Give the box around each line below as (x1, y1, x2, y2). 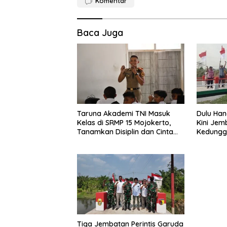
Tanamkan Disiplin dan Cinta (77, 127, 173, 136)
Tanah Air (77, 136, 109, 145)
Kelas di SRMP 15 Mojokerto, (77, 118, 171, 127)
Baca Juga (77, 26, 123, 39)
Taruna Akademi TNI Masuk (77, 108, 170, 118)
